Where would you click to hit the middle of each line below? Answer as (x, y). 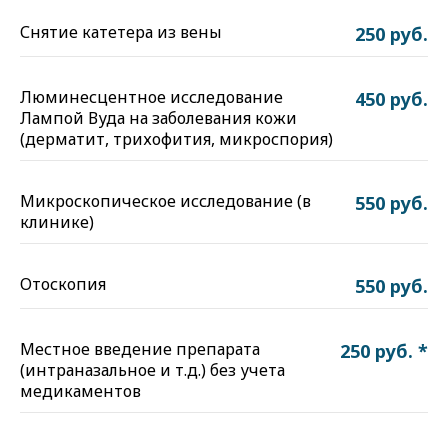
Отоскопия (63, 284)
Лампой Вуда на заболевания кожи (158, 118)
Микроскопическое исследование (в (165, 201)
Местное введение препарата (140, 349)
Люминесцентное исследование (151, 97)
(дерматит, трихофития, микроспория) (176, 139)
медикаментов (80, 391)
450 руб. (391, 99)
